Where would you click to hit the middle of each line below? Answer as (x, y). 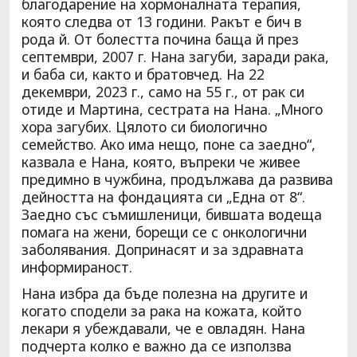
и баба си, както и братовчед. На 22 (143, 74)
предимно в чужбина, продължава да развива (177, 179)
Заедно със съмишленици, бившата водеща (172, 214)
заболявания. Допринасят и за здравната (163, 249)
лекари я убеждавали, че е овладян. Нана (163, 328)
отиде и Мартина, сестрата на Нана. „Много (172, 109)
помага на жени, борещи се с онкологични (164, 231)
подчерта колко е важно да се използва (157, 345)
